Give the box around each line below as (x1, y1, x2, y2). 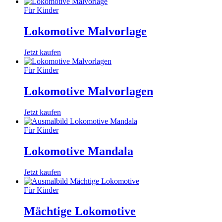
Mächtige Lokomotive (24, 204, 136, 218)
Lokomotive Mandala (24, 144, 133, 158)
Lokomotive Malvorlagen (24, 84, 153, 98)
